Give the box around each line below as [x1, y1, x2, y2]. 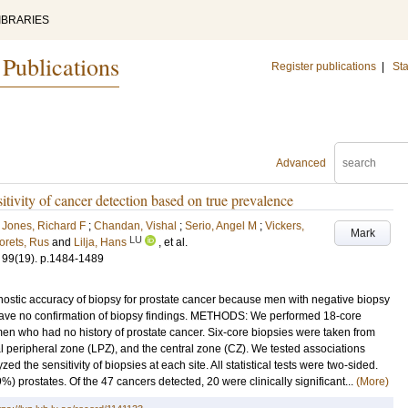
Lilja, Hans [74, 236, 127, 249]
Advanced [276, 157, 326, 169]
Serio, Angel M [185, 219, 257, 232]
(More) [356, 375, 389, 388]
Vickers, [265, 219, 304, 232]
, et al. [158, 236, 188, 249]
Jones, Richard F [2, 219, 86, 232]
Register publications [271, 60, 376, 73]
